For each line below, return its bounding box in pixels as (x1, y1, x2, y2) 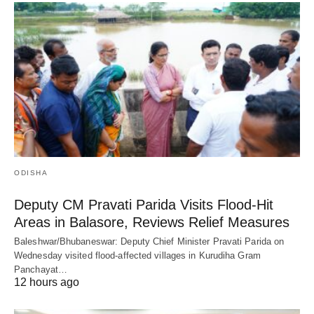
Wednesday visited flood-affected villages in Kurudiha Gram (14, 250, 261, 261)
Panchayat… (14, 264, 67, 275)
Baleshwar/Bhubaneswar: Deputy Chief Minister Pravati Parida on (14, 236, 285, 247)
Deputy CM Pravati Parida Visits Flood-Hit (14, 197, 273, 213)
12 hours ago (14, 276, 79, 289)
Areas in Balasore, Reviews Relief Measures (14, 214, 289, 231)
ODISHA (14, 169, 48, 177)
